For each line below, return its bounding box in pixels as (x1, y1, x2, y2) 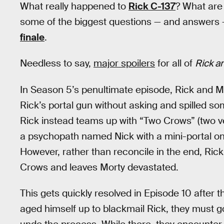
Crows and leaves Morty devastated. (20, 160, 178, 173)
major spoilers (93, 57, 155, 70)
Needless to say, (20, 57, 93, 70)
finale (20, 30, 44, 43)
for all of (155, 57, 195, 70)
